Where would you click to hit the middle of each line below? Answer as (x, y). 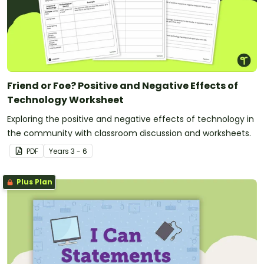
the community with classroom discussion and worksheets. (129, 133)
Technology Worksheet (65, 100)
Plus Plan (34, 181)
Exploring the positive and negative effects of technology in (131, 119)
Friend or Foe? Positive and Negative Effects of (123, 85)
